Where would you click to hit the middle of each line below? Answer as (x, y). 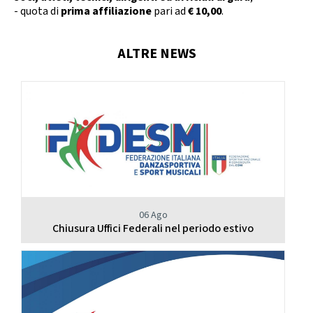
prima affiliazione (106, 12)
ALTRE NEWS (156, 54)
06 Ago (153, 215)
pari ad (170, 12)
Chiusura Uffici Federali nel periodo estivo (153, 228)
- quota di (37, 12)
